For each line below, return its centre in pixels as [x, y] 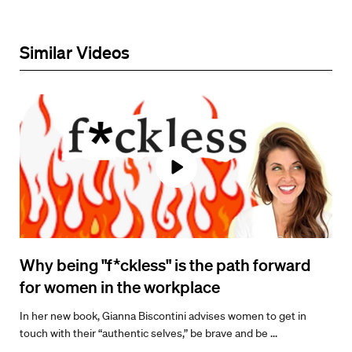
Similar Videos [75, 52]
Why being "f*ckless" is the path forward [165, 264]
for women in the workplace [120, 286]
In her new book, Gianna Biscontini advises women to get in [163, 316]
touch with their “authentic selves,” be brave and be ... [148, 333]
